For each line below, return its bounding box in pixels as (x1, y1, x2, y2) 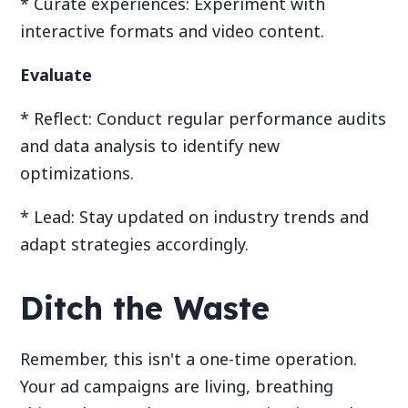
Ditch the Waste (20, 289, 270, 329)
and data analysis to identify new (20, 134, 280, 157)
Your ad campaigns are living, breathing (20, 375, 334, 398)
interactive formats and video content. (20, 19, 325, 42)
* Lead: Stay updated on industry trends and (20, 205, 370, 228)
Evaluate (20, 63, 93, 86)
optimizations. (20, 161, 135, 184)
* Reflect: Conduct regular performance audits (20, 107, 387, 129)
